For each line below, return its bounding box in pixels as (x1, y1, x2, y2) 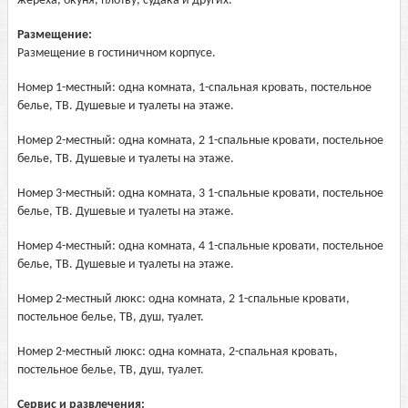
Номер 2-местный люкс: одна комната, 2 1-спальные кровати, (17, 292, 350, 306)
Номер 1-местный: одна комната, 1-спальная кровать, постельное (17, 81, 372, 95)
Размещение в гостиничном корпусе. (17, 46, 216, 60)
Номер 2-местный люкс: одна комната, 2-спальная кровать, (17, 345, 338, 359)
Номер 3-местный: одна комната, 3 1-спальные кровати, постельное (17, 187, 383, 200)
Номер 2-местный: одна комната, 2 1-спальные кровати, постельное (17, 134, 383, 148)
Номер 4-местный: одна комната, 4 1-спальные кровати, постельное (17, 240, 383, 253)
